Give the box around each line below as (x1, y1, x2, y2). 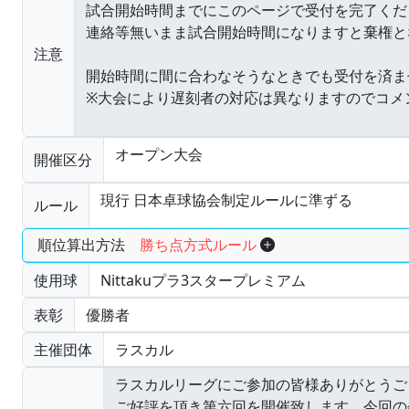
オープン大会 (115, 143, 203, 164)
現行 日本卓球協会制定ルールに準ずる (100, 189, 352, 210)
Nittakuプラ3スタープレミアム (100, 269, 306, 290)
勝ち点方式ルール (140, 234, 257, 255)
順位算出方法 (37, 234, 140, 255)
